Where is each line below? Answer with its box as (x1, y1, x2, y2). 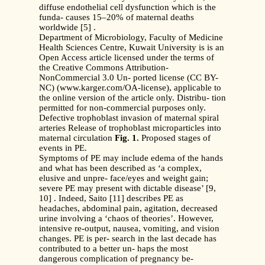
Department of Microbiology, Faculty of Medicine (39, 33, 223, 43)
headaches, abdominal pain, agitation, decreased (39, 203, 218, 214)
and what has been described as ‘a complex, (39, 163, 202, 173)
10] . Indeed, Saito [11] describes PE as (39, 193, 183, 203)
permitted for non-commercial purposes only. (39, 103, 206, 113)
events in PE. (39, 143, 87, 153)
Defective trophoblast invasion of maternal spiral (39, 113, 219, 123)
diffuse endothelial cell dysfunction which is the (39, 2, 216, 12)
